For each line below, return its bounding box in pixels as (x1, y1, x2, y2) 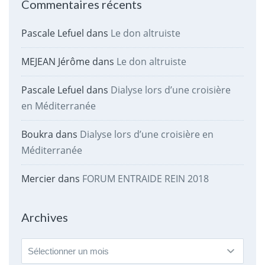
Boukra (21, 127, 53, 141)
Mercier (21, 172, 56, 185)
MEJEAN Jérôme (21, 54, 90, 68)
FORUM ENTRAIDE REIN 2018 (82, 172, 209, 185)
